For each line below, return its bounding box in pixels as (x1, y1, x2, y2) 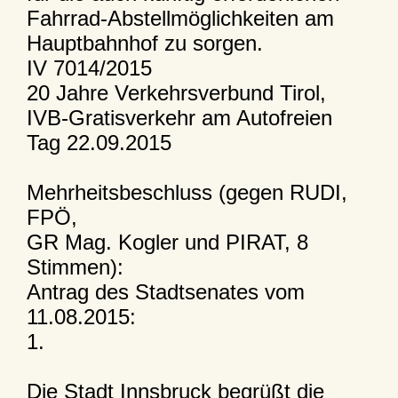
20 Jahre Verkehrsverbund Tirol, (26, 80, 326, 105)
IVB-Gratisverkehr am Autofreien (26, 105, 332, 130)
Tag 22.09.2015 (26, 130, 171, 155)
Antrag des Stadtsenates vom (26, 279, 305, 304)
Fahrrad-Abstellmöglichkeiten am (26, 5, 334, 30)
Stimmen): (26, 254, 123, 279)
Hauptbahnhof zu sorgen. (26, 30, 263, 55)
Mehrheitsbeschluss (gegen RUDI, (26, 179, 347, 204)
